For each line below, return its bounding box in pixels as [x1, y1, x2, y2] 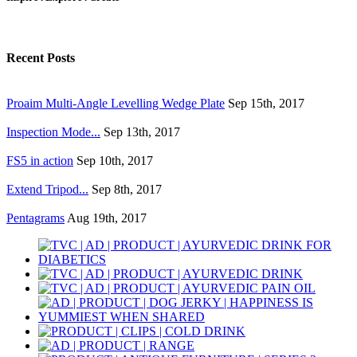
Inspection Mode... [6, 125, 100, 139]
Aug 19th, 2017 [67, 211, 147, 226]
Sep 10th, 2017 [76, 154, 153, 168]
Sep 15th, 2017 [228, 96, 304, 111]
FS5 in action [6, 154, 73, 168]
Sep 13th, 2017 [104, 125, 180, 139]
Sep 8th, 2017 [92, 182, 162, 197]
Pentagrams [6, 211, 65, 226]
